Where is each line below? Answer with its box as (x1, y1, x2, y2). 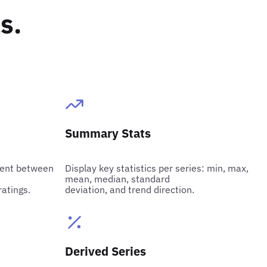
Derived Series (65, 243, 147, 259)
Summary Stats (65, 125, 151, 141)
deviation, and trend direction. (65, 183, 195, 195)
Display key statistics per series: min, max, (65, 162, 249, 174)
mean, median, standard (65, 172, 170, 185)
